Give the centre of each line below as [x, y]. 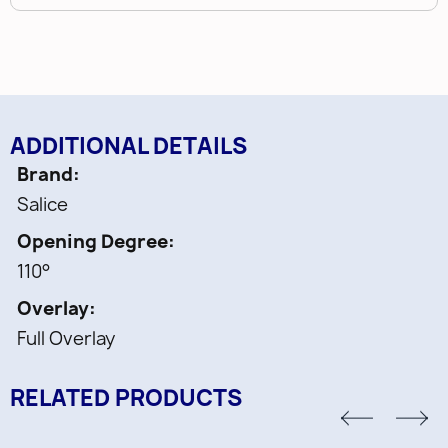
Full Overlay [66, 338]
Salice [42, 204]
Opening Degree [92, 241]
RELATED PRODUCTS [126, 398]
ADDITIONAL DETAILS [128, 146]
